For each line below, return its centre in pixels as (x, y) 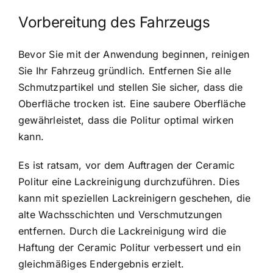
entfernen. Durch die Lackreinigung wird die (122, 231)
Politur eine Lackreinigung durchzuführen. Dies (129, 181)
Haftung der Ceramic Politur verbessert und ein (130, 247)
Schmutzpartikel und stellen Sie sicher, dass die (131, 87)
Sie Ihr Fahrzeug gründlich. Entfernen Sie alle (125, 70)
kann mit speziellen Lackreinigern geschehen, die (135, 198)
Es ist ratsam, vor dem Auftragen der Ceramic (127, 165)
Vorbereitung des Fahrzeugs (114, 23)
